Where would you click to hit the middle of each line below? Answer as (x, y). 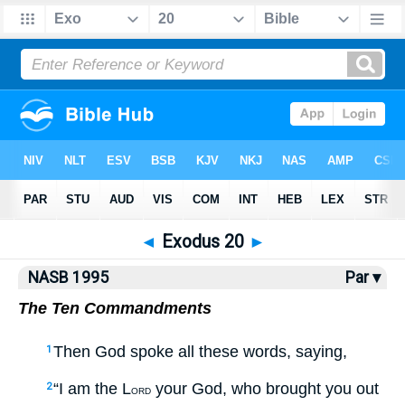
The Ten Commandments (115, 308)
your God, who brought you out (265, 388)
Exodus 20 (202, 242)
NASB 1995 (68, 278)
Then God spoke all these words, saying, (200, 352)
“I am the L (92, 388)
